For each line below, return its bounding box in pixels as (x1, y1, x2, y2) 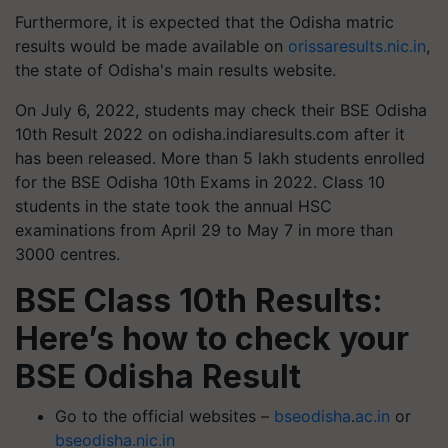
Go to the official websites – (55, 406, 274, 426)
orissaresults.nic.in (288, 36, 426, 56)
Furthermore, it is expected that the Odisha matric (15, 12, 394, 32)
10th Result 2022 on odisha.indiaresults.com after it (15, 124, 405, 144)
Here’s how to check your (15, 319, 409, 358)
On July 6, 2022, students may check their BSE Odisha (15, 100, 427, 120)
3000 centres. (15, 244, 120, 264)
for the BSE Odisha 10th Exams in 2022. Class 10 (15, 172, 385, 192)
